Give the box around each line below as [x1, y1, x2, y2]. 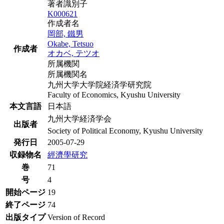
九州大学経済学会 [47, 114, 111, 123]
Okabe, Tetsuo [47, 39, 93, 48]
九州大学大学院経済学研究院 [47, 80, 151, 89]
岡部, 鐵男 [47, 29, 83, 38]
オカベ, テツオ [47, 48, 99, 57]
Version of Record [47, 212, 105, 221]
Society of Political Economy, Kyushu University [47, 126, 203, 135]
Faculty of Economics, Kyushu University [47, 90, 180, 99]
